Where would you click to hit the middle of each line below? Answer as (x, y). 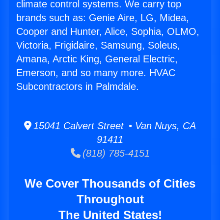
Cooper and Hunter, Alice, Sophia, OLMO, (108, 32)
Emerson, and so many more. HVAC (96, 73)
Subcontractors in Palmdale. (78, 87)
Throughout (110, 199)
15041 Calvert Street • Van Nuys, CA (114, 126)
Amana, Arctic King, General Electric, (97, 59)
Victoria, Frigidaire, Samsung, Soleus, (98, 45)
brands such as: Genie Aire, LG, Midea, (103, 18)
